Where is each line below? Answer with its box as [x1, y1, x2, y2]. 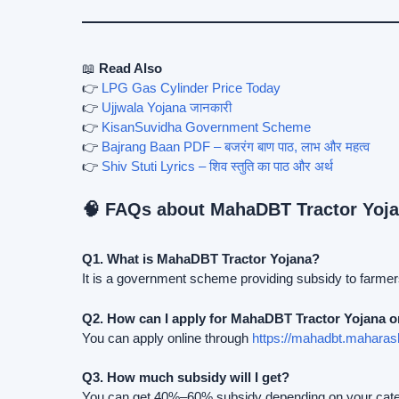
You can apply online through [82, 330, 252, 346]
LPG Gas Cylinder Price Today [102, 79, 281, 95]
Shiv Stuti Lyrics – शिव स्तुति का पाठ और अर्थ [102, 158, 333, 174]
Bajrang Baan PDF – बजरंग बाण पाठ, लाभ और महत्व [102, 138, 370, 154]
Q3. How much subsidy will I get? [82, 370, 289, 386]
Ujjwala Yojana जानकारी [102, 99, 232, 115]
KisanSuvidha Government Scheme [102, 118, 311, 134]
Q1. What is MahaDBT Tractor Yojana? [82, 251, 320, 267]
